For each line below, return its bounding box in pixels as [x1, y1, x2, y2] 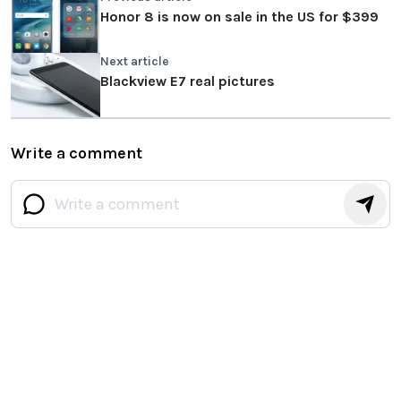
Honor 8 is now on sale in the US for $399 [100, 8, 379, 26]
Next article [100, 54, 169, 70]
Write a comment [11, 143, 142, 164]
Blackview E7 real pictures [100, 73, 275, 90]
